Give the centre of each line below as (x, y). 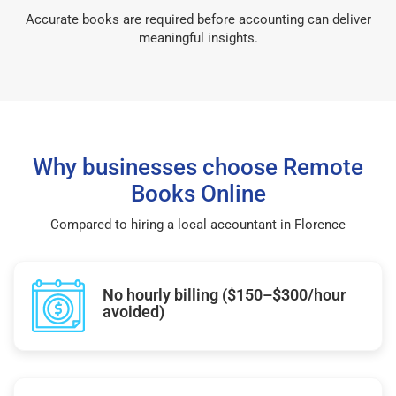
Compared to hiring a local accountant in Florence (198, 224)
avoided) (133, 311)
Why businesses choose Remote (198, 167)
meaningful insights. (198, 38)
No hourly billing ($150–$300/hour (224, 294)
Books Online (198, 193)
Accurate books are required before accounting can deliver (198, 19)
